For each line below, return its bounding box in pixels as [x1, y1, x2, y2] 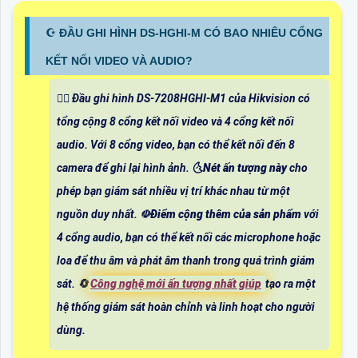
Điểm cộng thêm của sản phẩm [150, 207, 304, 221]
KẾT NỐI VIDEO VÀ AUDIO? [46, 54, 193, 67]
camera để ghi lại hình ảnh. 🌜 [57, 161, 203, 174]
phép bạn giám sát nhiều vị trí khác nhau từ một [57, 184, 290, 197]
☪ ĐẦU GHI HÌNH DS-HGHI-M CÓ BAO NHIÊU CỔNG [46, 26, 323, 39]
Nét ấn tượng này [203, 161, 287, 174]
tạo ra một [265, 276, 316, 290]
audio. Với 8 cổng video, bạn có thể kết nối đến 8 [57, 137, 295, 151]
